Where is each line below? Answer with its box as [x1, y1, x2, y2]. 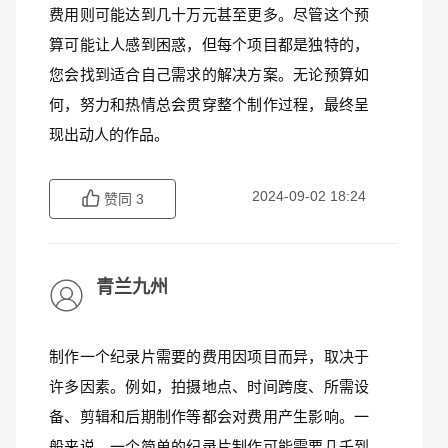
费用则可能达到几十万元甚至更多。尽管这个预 [49, 6, 369, 23]
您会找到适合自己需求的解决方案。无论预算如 [49, 66, 369, 83]
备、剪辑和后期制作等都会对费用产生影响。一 [49, 408, 369, 425]
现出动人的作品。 [49, 126, 169, 143]
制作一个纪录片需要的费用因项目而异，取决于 [49, 348, 369, 365]
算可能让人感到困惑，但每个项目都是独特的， [49, 36, 369, 53]
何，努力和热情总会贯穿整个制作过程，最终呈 [49, 96, 369, 113]
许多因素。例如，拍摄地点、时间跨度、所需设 [49, 378, 369, 395]
